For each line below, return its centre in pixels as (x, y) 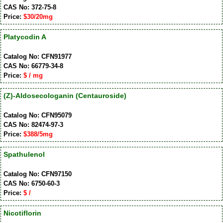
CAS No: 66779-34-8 (33, 66)
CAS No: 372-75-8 (30, 7)
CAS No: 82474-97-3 (33, 125)
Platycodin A (25, 37)
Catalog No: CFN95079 (37, 115)
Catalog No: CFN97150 (37, 174)
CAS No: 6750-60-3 (31, 184)
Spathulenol (24, 155)
